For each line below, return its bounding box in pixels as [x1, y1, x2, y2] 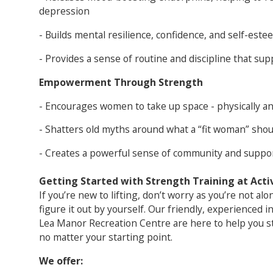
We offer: [38, 253, 83, 268]
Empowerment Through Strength [38, 75, 203, 89]
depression [38, 4, 90, 18]
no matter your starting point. [38, 230, 172, 244]
